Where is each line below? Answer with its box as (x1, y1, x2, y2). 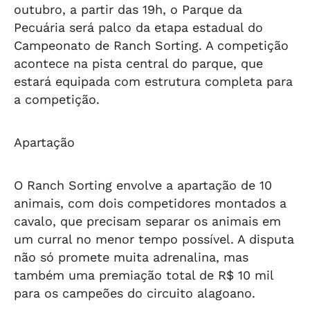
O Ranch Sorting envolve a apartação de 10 (14, 178, 272, 192)
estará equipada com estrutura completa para (14, 74, 293, 89)
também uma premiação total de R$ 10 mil (14, 268, 273, 282)
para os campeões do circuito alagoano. (14, 286, 255, 300)
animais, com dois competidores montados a (14, 196, 286, 210)
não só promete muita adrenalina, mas (14, 250, 248, 264)
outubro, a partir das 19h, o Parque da (14, 2, 242, 17)
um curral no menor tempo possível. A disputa (14, 232, 294, 246)
